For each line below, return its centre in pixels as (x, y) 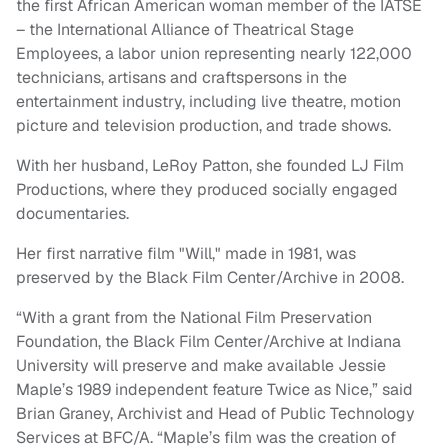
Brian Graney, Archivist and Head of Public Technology (215, 414)
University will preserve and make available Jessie (201, 366)
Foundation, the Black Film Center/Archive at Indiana (208, 342)
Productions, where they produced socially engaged (207, 190)
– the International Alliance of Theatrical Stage (185, 30)
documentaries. (74, 214)
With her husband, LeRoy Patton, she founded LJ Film (210, 166)
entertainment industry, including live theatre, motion (208, 102)
